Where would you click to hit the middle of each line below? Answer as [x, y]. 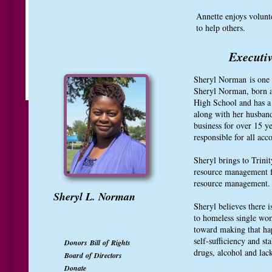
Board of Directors [93, 255]
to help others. [222, 28]
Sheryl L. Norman [94, 196]
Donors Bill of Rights [97, 243]
